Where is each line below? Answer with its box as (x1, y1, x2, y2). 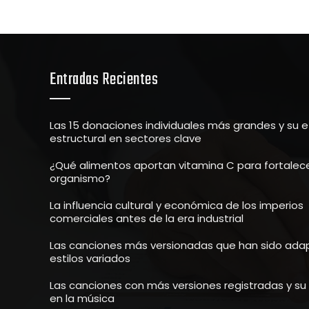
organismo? (50, 171, 110, 186)
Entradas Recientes (50, 67, 158, 92)
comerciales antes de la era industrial (50, 211, 243, 226)
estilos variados (50, 251, 130, 266)
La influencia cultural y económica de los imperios (50, 198, 303, 212)
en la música (50, 291, 114, 306)
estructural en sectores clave (50, 131, 201, 146)
